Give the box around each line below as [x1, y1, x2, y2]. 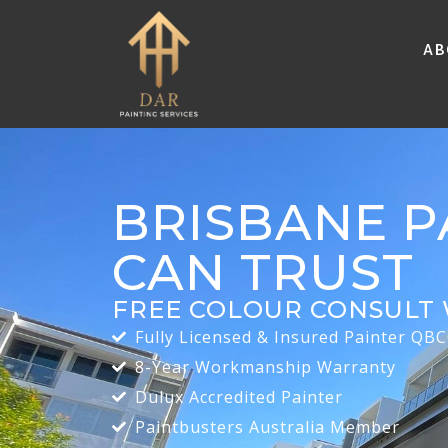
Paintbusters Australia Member [134, 415, 400, 438]
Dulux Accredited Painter [134, 385, 343, 408]
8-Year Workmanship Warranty [134, 355, 396, 378]
